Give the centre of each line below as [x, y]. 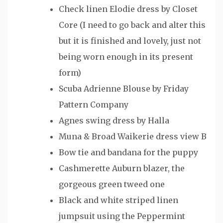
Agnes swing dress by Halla [114, 120]
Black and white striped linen [118, 200]
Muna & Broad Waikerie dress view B [133, 136]
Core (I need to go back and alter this [132, 25]
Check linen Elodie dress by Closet [128, 9]
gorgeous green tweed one [112, 184]
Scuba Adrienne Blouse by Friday [124, 88]
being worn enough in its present [126, 56]
